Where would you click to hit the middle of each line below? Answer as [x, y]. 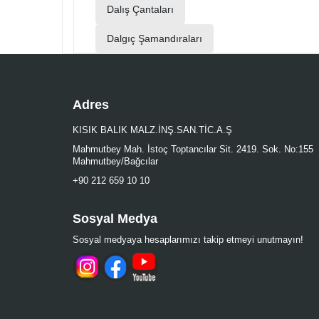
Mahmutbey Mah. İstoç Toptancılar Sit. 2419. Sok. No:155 [193, 149]
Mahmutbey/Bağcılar [115, 161]
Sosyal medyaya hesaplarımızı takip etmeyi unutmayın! [188, 239]
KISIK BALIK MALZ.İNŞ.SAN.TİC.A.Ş [152, 130]
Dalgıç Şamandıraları [155, 38]
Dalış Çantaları [140, 10]
